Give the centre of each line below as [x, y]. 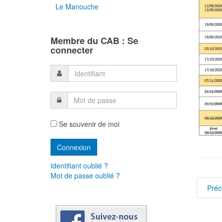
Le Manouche [77, 6]
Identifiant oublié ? [79, 166]
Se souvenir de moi [88, 124]
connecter [72, 50]
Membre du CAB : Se [94, 41]
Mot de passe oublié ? [85, 175]
